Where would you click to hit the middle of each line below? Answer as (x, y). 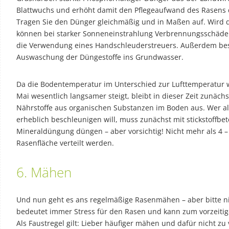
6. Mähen (44, 172)
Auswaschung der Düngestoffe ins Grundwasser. (100, 57)
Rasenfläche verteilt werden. (65, 143)
